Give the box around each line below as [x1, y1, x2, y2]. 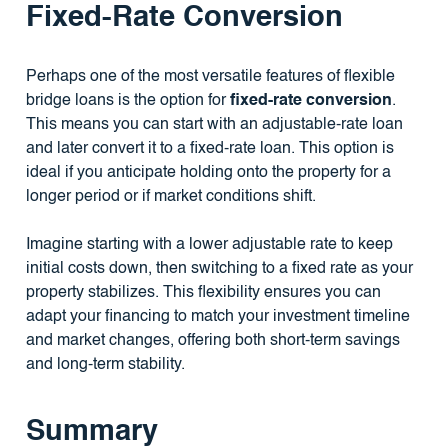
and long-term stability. [25, 356, 185, 373]
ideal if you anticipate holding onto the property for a [25, 164, 391, 181]
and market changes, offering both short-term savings [25, 332, 400, 349]
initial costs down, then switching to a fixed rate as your [25, 260, 413, 277]
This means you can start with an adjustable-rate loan [25, 116, 403, 133]
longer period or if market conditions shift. [25, 188, 316, 205]
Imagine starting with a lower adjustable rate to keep [25, 236, 393, 253]
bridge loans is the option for [25, 92, 230, 109]
